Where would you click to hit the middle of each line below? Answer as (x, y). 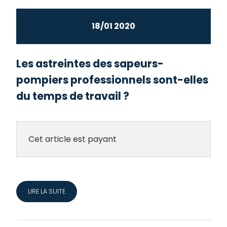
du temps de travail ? (73, 96)
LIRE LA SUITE (46, 191)
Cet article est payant (72, 139)
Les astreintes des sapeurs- (90, 63)
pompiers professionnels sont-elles (112, 80)
